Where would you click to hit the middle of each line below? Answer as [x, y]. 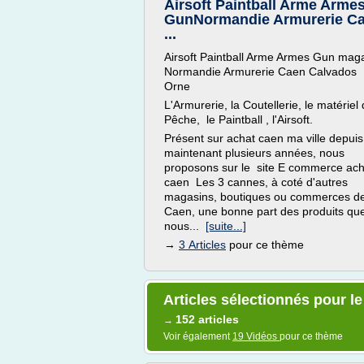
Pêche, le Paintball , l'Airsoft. [238, 119]
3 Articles [202, 245]
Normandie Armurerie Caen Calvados [260, 71]
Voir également [198, 336]
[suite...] [226, 226]
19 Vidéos [256, 336]
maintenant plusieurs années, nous [254, 153]
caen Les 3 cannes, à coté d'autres [256, 182]
